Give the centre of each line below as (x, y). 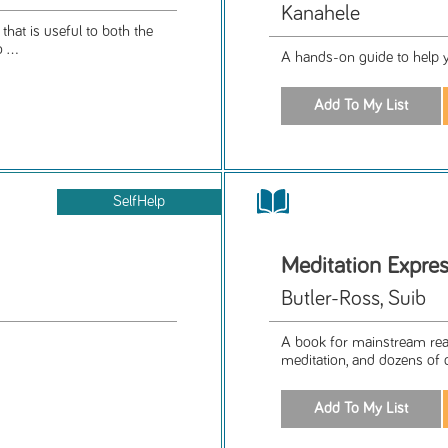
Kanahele (321, 13)
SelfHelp (139, 201)
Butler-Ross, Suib (354, 298)
